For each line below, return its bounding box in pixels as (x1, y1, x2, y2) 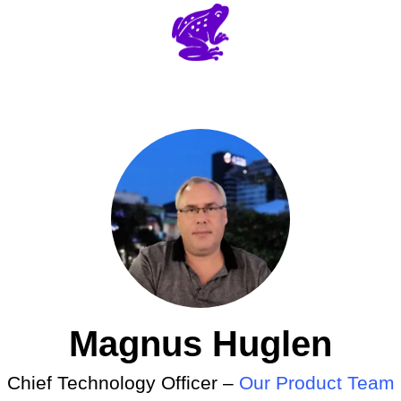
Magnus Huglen (69, 324, 332, 363)
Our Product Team (238, 372, 395, 393)
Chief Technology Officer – (6, 372, 239, 393)
